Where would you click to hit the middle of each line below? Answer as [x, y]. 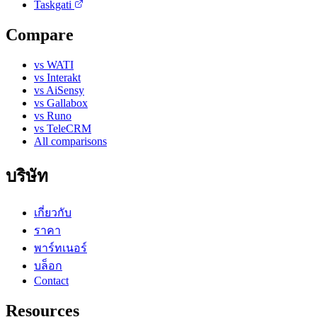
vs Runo [53, 115]
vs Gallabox [61, 103]
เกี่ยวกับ [53, 212]
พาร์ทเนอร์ [60, 248]
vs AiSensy [59, 90]
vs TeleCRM [63, 128]
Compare [40, 34]
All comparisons [70, 141]
